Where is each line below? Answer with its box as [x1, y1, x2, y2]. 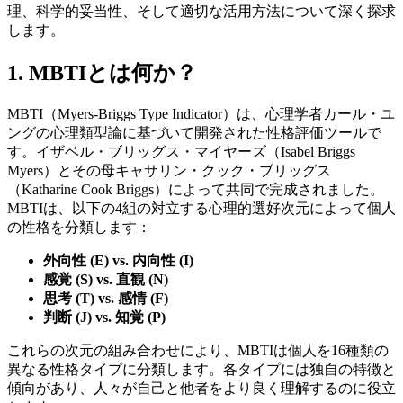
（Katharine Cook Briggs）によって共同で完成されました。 [7, 182, 384, 198]
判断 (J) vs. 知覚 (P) [43, 309, 166, 326]
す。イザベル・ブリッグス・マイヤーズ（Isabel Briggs [7, 144, 355, 160]
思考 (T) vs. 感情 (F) [43, 291, 168, 307]
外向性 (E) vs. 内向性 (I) [43, 253, 193, 269]
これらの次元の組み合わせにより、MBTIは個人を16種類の [7, 343, 389, 359]
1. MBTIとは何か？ [7, 61, 197, 85]
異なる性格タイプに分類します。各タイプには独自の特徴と [7, 362, 396, 378]
